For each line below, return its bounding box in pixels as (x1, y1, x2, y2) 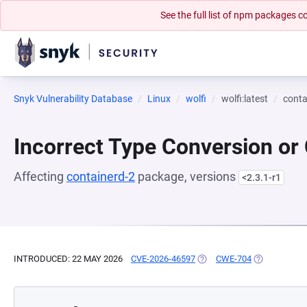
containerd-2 (66, 169, 135, 184)
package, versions (135, 169, 238, 184)
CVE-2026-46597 (131, 254, 195, 264)
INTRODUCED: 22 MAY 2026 (14, 254, 123, 264)
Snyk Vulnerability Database (14, 93, 132, 104)
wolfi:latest (221, 93, 268, 104)
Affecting (14, 169, 66, 184)
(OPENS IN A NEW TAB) (195, 254, 289, 264)
